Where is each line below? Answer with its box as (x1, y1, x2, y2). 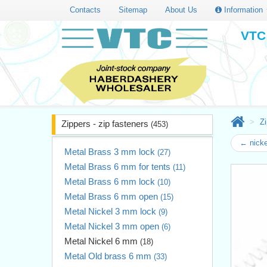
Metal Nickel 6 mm (64, 235, 140, 246)
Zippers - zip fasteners (61, 118, 151, 129)
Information (222, 5, 265, 14)
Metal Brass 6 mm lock (64, 176, 157, 187)
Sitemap (119, 5, 147, 14)
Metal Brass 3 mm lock (64, 146, 157, 157)
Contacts (70, 5, 101, 14)
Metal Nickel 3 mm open (64, 221, 162, 231)
